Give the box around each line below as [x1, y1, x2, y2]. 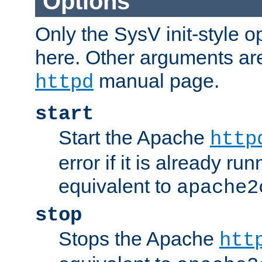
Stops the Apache [58, 227, 219, 250]
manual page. [94, 70, 219, 92]
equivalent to [58, 175, 177, 198]
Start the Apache [58, 126, 210, 149]
